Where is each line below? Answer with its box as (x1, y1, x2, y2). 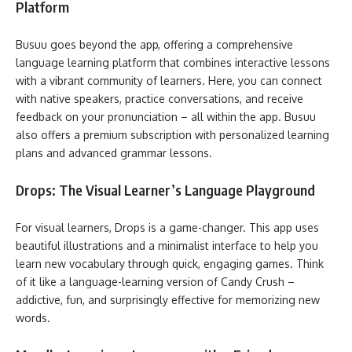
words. (16, 310, 50, 324)
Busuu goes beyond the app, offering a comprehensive (16, 37, 293, 51)
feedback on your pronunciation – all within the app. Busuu (16, 109, 316, 123)
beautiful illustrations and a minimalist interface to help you (16, 238, 318, 252)
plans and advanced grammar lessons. (16, 145, 212, 159)
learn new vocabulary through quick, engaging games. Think (16, 256, 324, 270)
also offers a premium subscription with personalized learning (16, 127, 329, 141)
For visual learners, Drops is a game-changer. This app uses (16, 220, 319, 234)
